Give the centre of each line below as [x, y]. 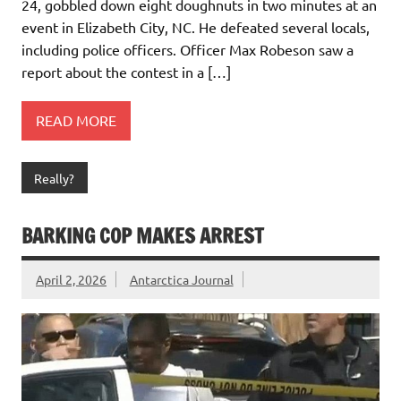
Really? [55, 178]
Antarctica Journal [181, 280]
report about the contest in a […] [126, 71]
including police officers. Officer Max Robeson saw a [188, 49]
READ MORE [76, 120]
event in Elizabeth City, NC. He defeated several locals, [196, 26]
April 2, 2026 [71, 280]
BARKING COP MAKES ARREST [143, 236]
